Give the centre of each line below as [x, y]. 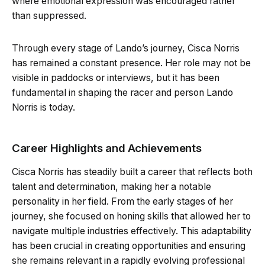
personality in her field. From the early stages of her [122, 201]
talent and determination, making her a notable [112, 186]
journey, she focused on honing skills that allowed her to [131, 216]
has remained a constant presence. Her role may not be [131, 63]
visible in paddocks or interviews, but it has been [116, 77]
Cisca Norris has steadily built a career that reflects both [132, 172]
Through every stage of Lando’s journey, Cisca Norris [126, 48]
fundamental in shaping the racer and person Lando [122, 92]
